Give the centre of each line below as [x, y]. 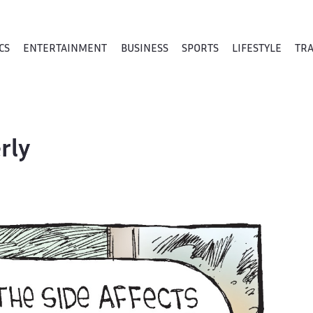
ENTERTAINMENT [65, 49]
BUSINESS [144, 49]
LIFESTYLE [256, 49]
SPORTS [200, 49]
